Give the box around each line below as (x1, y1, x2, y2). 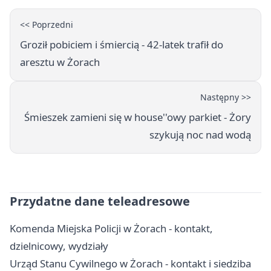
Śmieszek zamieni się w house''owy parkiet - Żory (24, 110, 251, 125)
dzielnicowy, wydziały (10, 239, 108, 253)
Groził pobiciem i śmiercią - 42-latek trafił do (20, 38, 223, 52)
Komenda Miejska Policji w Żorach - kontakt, (10, 221, 213, 236)
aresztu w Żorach (20, 55, 100, 70)
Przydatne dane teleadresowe (10, 193, 190, 210)
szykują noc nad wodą (149, 128, 251, 142)
